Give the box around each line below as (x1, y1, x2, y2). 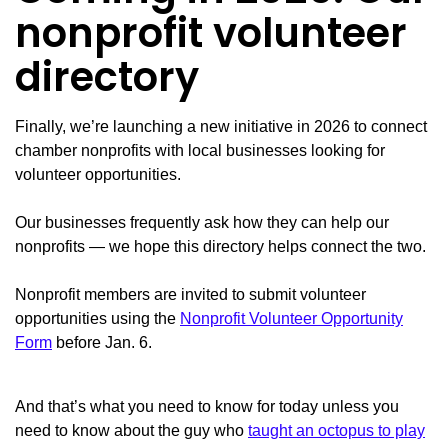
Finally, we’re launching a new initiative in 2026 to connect (15, 118, 427, 136)
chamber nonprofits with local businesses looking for (15, 142, 385, 160)
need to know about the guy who (15, 422, 248, 440)
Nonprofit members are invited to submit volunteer (15, 286, 366, 304)
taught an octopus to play (248, 422, 425, 440)
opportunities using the (15, 310, 180, 328)
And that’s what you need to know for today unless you (15, 398, 399, 416)
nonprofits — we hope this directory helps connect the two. (15, 238, 426, 256)
